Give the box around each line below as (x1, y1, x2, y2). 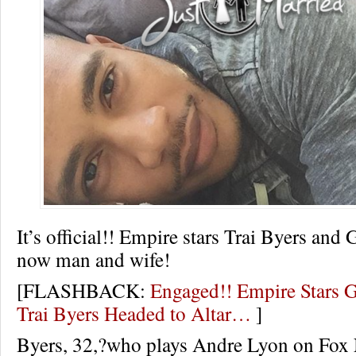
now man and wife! (17, 246, 170, 273)
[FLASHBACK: (17, 277, 150, 304)
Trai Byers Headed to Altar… (17, 300, 251, 327)
